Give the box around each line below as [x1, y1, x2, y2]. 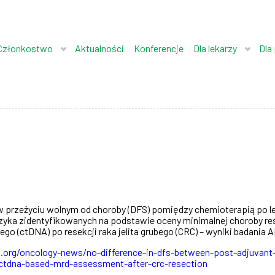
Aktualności [75, 42, 124, 54]
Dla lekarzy [193, 42, 237, 54]
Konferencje [134, 42, 184, 54]
